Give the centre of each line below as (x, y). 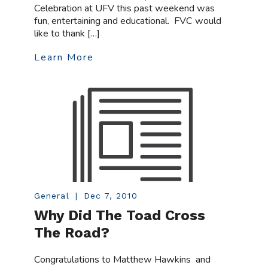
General (52, 196)
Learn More (64, 57)
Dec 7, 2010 (110, 196)
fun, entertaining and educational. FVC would (128, 21)
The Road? (72, 233)
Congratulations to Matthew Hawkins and (123, 260)
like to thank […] (67, 33)
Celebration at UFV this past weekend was (125, 8)
